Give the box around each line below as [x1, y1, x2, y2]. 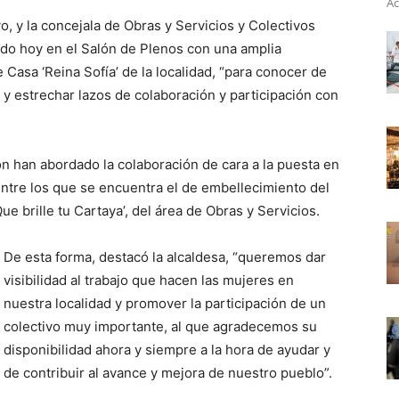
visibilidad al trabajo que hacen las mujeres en [4, 272, 294, 289]
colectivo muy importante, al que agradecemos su [4, 318, 317, 335]
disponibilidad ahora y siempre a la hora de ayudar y [4, 341, 330, 358]
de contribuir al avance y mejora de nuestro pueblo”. [4, 364, 332, 381]
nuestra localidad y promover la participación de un [4, 295, 326, 312]
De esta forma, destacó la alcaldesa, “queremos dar [4, 248, 326, 265]
